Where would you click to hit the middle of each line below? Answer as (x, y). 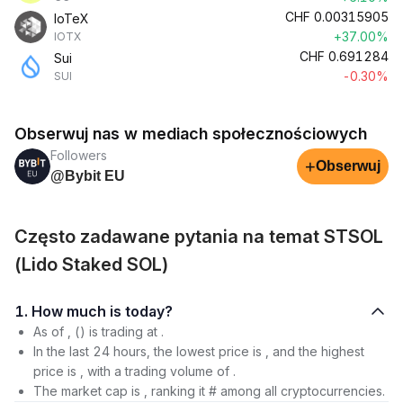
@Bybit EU (88, 176)
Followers (79, 155)
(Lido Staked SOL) (92, 264)
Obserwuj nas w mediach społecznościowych (191, 134)
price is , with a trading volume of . (134, 371)
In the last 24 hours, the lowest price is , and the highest (199, 351)
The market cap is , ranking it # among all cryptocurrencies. (209, 391)
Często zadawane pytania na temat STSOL (199, 237)
